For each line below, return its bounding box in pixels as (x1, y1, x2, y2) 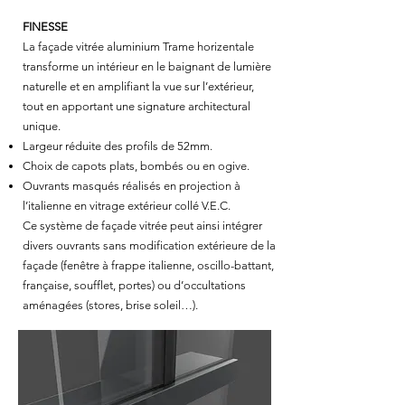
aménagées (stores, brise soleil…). (23, 298, 198, 312)
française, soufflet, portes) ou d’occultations (23, 278, 246, 292)
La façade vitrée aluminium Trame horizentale (23, 40, 254, 53)
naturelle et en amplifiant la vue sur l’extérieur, (23, 80, 254, 93)
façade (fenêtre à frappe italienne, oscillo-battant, (23, 259, 274, 272)
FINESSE (23, 20, 68, 33)
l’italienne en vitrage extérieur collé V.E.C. (23, 199, 231, 212)
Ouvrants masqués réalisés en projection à (23, 179, 240, 193)
